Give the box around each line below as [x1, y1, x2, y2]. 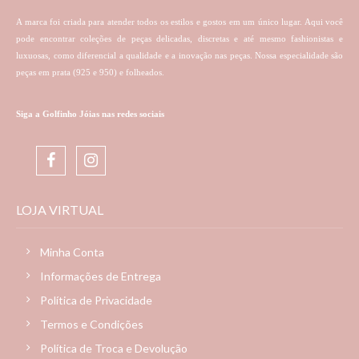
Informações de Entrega [40, 269, 161, 284]
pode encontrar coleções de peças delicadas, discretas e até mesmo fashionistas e [16, 34, 343, 44]
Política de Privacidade [40, 293, 152, 308]
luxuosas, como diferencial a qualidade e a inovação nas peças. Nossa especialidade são [16, 50, 343, 61]
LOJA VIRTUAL [16, 202, 103, 218]
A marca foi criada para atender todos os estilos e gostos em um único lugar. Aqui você [16, 17, 343, 27]
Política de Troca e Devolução [40, 341, 188, 356]
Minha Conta [40, 245, 104, 260]
